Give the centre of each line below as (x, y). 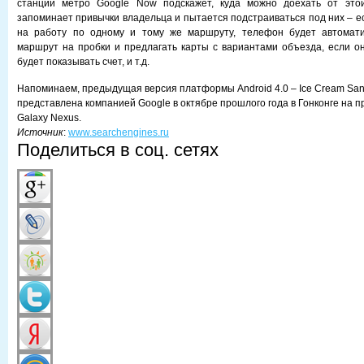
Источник (40, 132)
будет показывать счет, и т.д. (83, 62)
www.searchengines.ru (119, 132)
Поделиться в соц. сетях (118, 150)
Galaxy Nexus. (49, 118)
